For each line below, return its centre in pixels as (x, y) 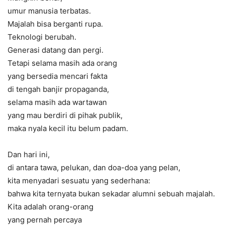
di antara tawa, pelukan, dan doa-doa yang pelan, (94, 167)
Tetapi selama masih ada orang (62, 63)
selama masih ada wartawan (57, 102)
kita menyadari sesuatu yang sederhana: (79, 180)
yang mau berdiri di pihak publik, (65, 115)
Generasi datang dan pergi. (55, 50)
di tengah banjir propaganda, (58, 89)
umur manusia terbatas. (49, 11)
